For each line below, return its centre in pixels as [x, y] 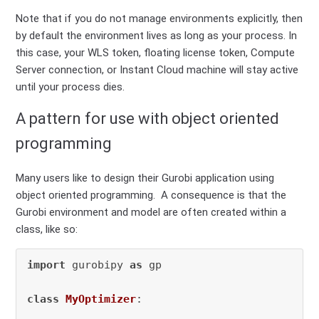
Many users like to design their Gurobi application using [145, 178]
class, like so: [47, 229]
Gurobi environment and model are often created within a [151, 212]
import [47, 265]
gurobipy [98, 265]
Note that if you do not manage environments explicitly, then [159, 19]
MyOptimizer [101, 299]
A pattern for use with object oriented [148, 119]
